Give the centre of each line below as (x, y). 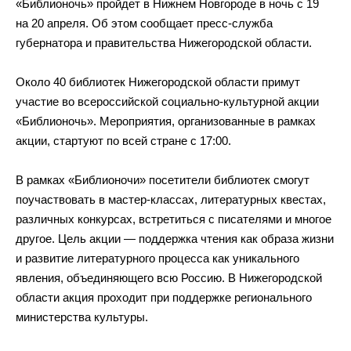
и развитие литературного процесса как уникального (157, 258)
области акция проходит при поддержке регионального (164, 297)
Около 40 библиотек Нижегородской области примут (158, 82)
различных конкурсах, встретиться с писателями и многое (174, 219)
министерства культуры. (82, 317)
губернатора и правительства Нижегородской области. (164, 43)
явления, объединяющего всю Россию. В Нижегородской (169, 278)
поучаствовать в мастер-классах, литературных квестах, (171, 199)
